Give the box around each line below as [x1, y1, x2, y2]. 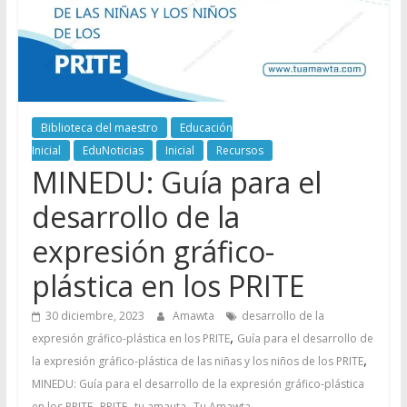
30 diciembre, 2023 [45, 308, 144, 324]
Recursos [215, 143, 263, 159]
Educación [179, 120, 233, 136]
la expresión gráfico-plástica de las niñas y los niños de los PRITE [31, 353, 363, 370]
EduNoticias [82, 143, 144, 159]
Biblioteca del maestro [40, 120, 158, 136]
